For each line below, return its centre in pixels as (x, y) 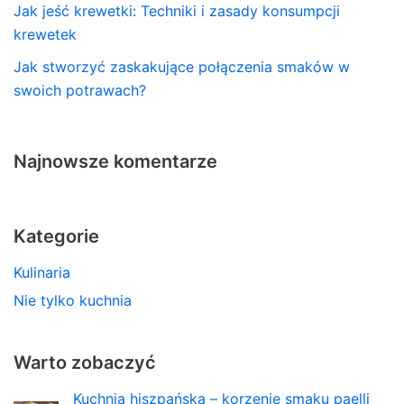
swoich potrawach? (80, 90)
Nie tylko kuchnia (73, 300)
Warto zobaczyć (85, 362)
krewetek (45, 34)
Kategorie (56, 236)
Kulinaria (42, 272)
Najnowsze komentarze (115, 161)
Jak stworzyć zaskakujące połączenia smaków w (182, 66)
